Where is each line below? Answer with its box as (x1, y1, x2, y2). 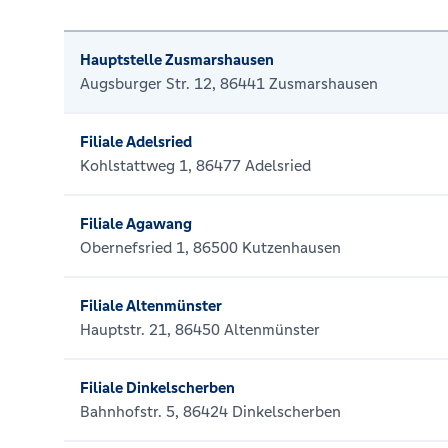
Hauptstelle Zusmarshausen (80, 50, 274, 69)
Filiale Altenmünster (80, 296, 222, 315)
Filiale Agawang (80, 214, 192, 233)
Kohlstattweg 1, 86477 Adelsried (80, 156, 311, 175)
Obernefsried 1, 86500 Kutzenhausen (80, 238, 341, 257)
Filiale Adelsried (80, 132, 192, 151)
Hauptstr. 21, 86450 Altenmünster (80, 320, 320, 339)
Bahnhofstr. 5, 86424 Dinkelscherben (80, 402, 341, 421)
